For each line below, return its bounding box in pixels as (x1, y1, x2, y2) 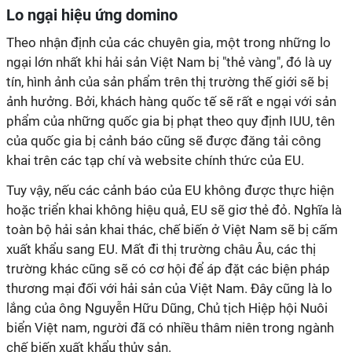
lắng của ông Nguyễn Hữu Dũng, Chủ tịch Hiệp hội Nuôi (6, 300, 328, 316)
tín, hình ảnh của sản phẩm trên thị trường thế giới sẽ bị (6, 74, 328, 90)
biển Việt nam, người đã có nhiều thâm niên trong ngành (6, 320, 334, 335)
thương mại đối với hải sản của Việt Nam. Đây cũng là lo (6, 280, 332, 296)
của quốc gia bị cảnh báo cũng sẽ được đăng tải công (6, 133, 321, 148)
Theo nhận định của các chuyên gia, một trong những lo (6, 35, 331, 50)
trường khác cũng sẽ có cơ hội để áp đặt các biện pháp (6, 261, 330, 277)
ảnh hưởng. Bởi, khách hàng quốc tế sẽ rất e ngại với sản (6, 93, 336, 109)
